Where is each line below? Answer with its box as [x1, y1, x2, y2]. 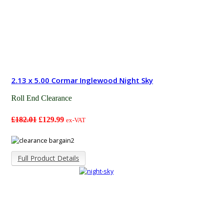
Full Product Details [18, 153, 79, 163]
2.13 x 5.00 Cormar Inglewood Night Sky [11, 75, 153, 85]
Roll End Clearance [11, 93, 72, 102]
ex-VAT [66, 116, 86, 124]
